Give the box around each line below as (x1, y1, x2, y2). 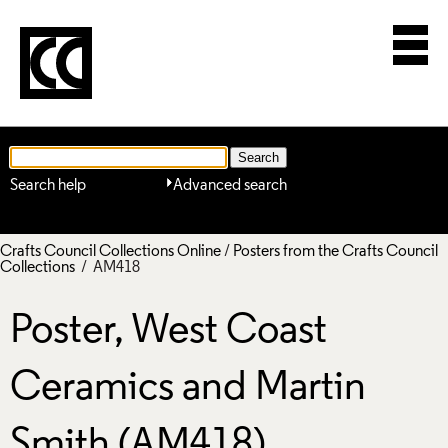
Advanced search (173, 177, 287, 194)
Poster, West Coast (10, 311, 327, 353)
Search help (10, 177, 86, 194)
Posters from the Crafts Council (233, 243, 438, 260)
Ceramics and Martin (10, 368, 366, 410)
